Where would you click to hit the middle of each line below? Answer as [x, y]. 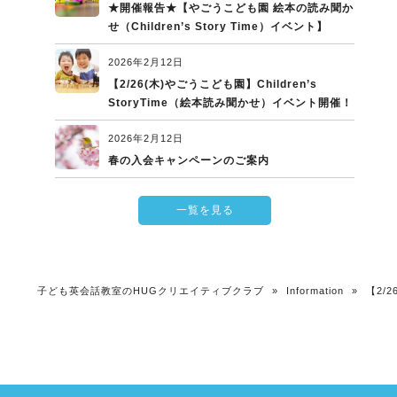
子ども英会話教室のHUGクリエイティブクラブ [151, 291]
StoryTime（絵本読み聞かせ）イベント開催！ [230, 103]
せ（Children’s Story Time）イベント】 [218, 27]
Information [315, 291]
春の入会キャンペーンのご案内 [189, 161]
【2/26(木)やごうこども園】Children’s [213, 85]
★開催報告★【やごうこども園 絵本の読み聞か [231, 8]
